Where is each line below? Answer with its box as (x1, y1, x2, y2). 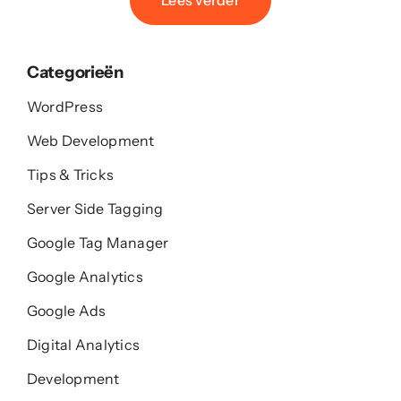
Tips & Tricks (26, 165, 115, 183)
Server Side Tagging (26, 199, 164, 218)
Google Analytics (26, 267, 143, 286)
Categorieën (26, 61, 124, 82)
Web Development (26, 131, 155, 149)
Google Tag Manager (26, 233, 169, 252)
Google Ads (26, 301, 107, 320)
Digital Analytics (26, 335, 141, 354)
